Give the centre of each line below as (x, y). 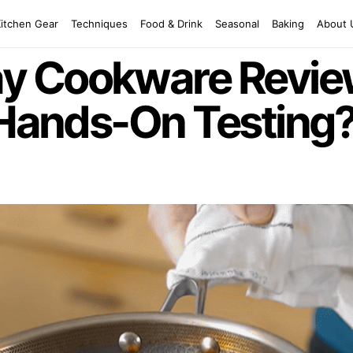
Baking (288, 23)
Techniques (100, 23)
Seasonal (238, 23)
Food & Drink (172, 23)
